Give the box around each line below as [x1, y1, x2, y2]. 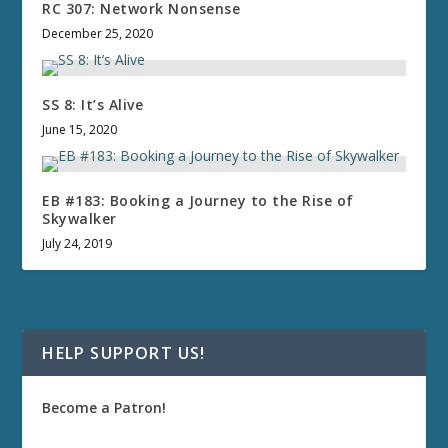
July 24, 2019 [42, 235, 113, 253]
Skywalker [42, 209, 117, 229]
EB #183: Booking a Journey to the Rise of [42, 191, 354, 211]
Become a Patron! [42, 398, 167, 418]
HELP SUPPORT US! [42, 342, 206, 365]
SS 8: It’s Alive [42, 95, 144, 115]
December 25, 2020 [42, 25, 154, 43]
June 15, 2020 [42, 121, 118, 139]
